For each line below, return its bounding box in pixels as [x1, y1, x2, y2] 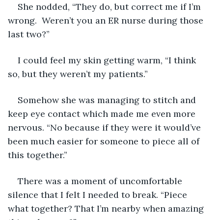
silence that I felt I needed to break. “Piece [8, 189, 190, 200]
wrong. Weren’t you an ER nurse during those [8, 14, 206, 26]
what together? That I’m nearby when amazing [8, 202, 206, 214]
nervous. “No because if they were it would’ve [8, 121, 203, 133]
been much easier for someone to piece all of [8, 135, 202, 147]
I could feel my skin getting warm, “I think [18, 54, 198, 66]
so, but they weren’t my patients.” [8, 68, 148, 80]
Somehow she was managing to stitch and [18, 94, 198, 106]
